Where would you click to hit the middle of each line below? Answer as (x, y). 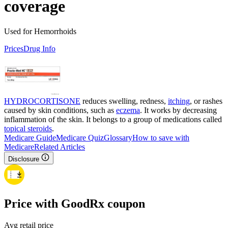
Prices (14, 48)
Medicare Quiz (80, 137)
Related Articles (60, 147)
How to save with (161, 137)
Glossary (118, 137)
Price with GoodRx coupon (75, 203)
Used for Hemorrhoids (40, 31)
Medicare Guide (30, 137)
